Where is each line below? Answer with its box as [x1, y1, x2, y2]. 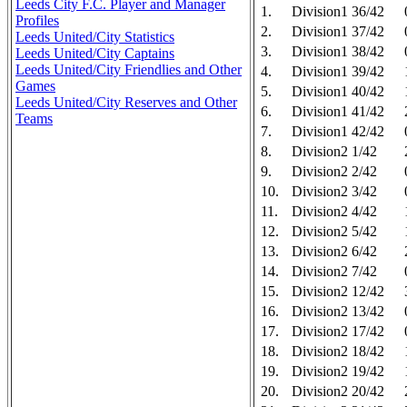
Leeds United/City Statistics [15, 29, 174, 45]
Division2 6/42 [292, 243, 377, 259]
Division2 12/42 [292, 283, 384, 299]
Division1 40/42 [292, 84, 384, 99]
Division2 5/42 [292, 223, 377, 239]
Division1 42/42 [292, 124, 384, 139]
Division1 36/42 [292, 4, 384, 19]
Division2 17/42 [292, 323, 384, 339]
